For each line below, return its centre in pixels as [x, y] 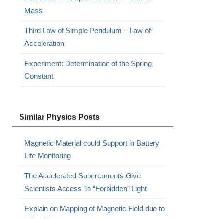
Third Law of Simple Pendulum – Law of [87, 31]
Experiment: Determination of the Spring [88, 63]
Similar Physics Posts [59, 117]
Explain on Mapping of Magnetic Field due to [94, 208]
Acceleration [44, 43]
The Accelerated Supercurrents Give [82, 176]
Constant [39, 76]
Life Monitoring [47, 156]
